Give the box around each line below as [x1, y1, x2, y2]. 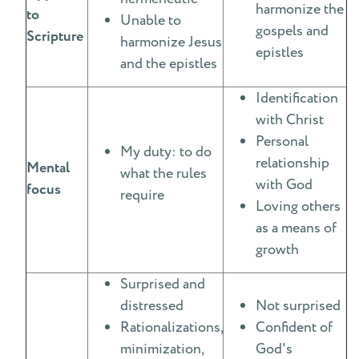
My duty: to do [120, 142, 212, 162]
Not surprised [256, 296, 341, 316]
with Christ [256, 110, 324, 130]
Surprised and [120, 274, 205, 294]
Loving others [256, 196, 341, 216]
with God [256, 175, 313, 195]
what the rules [120, 163, 207, 184]
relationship [256, 153, 329, 173]
